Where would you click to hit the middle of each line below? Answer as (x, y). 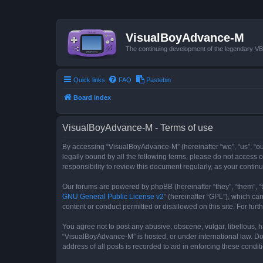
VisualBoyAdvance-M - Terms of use (138, 127)
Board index (92, 97)
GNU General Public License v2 (113, 196)
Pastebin (159, 80)
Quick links (89, 80)
